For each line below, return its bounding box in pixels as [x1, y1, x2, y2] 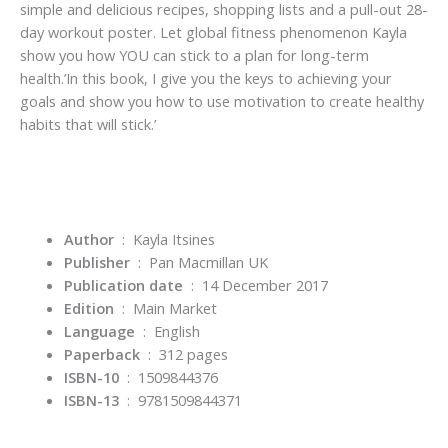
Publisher [63, 252, 130, 273]
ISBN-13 [63, 390, 119, 411]
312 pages [158, 344, 228, 365]
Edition [63, 298, 114, 319]
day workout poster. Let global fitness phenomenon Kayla [20, 21, 407, 42]
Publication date [63, 275, 183, 296]
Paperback [63, 344, 140, 365]
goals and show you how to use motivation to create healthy [20, 90, 424, 111]
